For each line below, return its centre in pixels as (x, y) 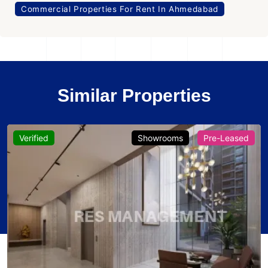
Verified (34, 138)
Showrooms (160, 138)
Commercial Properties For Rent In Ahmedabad (120, 9)
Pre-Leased (226, 138)
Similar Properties (134, 96)
